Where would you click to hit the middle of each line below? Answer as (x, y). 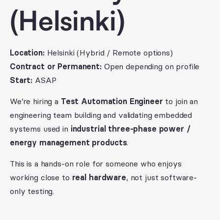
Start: (21, 80)
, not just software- (162, 177)
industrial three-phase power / (130, 129)
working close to (41, 177)
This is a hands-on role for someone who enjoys (96, 164)
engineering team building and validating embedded (101, 115)
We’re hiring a (35, 101)
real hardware (99, 177)
